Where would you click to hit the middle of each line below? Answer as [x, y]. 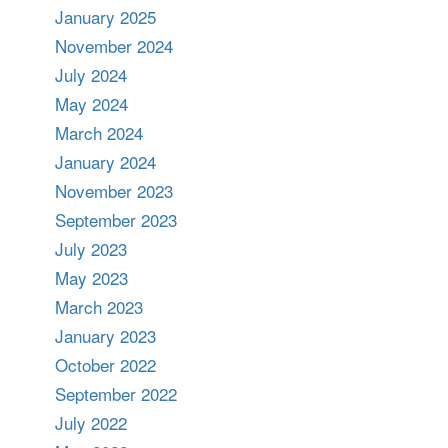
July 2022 [91, 422]
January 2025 [105, 16]
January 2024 [105, 161]
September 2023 [116, 219]
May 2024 [91, 103]
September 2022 [116, 393]
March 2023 [99, 306]
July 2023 [91, 248]
